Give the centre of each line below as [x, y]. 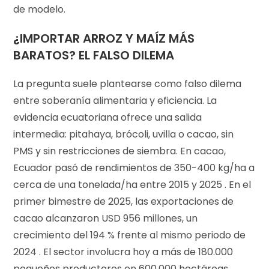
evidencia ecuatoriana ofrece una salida [108, 117]
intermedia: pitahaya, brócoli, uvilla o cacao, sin [124, 134]
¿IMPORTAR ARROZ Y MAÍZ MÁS [104, 38]
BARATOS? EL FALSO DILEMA [94, 55]
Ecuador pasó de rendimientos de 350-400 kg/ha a [134, 168]
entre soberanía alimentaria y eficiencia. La [115, 100]
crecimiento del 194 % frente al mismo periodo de [130, 235]
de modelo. [40, 9]
